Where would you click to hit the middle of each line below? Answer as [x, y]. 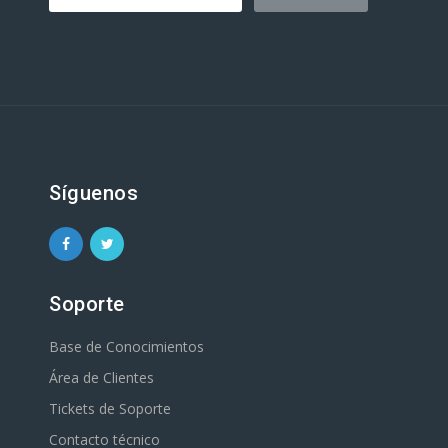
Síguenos [93, 192]
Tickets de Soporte [110, 408]
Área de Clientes [101, 377]
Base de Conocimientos [126, 346]
